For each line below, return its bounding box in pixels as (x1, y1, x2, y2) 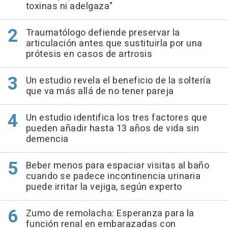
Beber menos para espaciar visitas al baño (25, 159, 209, 173)
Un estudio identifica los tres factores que (25, 111, 207, 125)
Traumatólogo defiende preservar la (25, 26, 180, 40)
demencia (25, 132, 69, 147)
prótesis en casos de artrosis (25, 47, 152, 62)
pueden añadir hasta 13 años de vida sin (25, 122, 199, 136)
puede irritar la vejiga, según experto (25, 180, 182, 194)
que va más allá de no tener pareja (25, 84, 174, 99)
